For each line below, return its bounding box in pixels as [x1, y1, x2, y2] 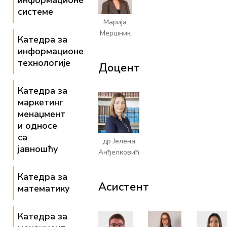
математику [18, 182, 70, 195]
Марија [103, 17, 127, 27]
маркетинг [18, 96, 63, 108]
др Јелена [102, 136, 135, 146]
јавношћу [18, 143, 58, 155]
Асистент [98, 179, 149, 195]
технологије [18, 57, 70, 69]
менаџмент [18, 108, 65, 120]
